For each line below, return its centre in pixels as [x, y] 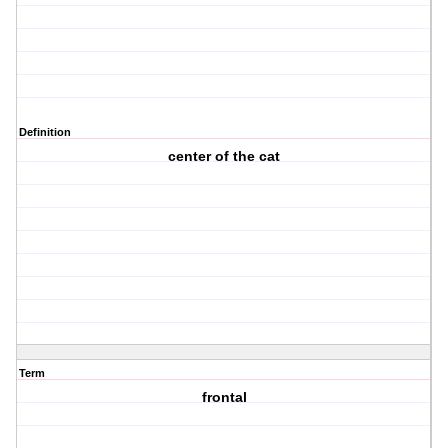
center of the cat [224, 156]
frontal [224, 397]
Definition [45, 132]
